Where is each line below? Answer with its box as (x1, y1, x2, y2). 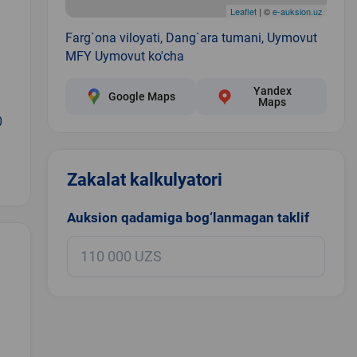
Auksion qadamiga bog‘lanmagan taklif (66, 209, 309, 226)
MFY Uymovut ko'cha (65, 48, 184, 64)
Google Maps (108, 89, 175, 103)
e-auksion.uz (272, 4, 323, 18)
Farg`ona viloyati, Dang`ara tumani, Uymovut (65, 29, 317, 45)
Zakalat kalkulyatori (66, 169, 222, 190)
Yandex (253, 84, 292, 97)
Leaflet (229, 4, 257, 18)
